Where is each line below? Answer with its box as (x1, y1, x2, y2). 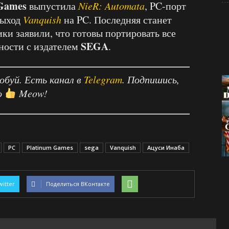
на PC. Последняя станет (61, 13, 172, 27)
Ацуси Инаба (147, 144, 185, 152)
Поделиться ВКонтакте (46, 180, 110, 188)
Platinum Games (27, 144, 73, 152)
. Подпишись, (122, 73, 179, 86)
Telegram (84, 73, 122, 86)
